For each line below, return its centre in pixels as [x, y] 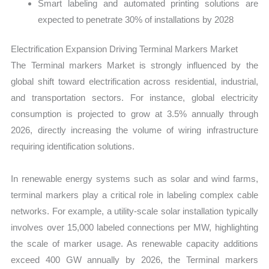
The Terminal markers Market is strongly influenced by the [134, 65]
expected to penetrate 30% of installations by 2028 [136, 19]
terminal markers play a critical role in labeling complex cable [134, 195]
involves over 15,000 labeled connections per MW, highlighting [134, 227]
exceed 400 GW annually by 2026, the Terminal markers [134, 259]
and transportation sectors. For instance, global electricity [134, 98]
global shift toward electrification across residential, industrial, [134, 82]
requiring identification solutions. [73, 147]
